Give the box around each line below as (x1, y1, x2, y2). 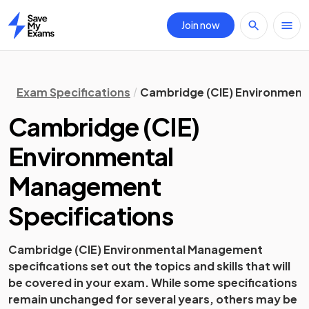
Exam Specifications (17, 85, 130, 99)
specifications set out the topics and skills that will (8, 259, 290, 273)
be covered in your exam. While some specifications (8, 275, 297, 290)
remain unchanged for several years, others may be (8, 292, 297, 306)
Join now (181, 19, 220, 31)
